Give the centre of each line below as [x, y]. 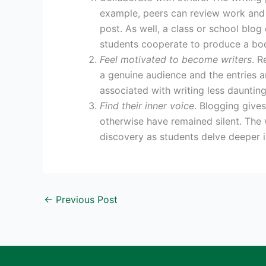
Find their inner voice [147, 106]
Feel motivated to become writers [176, 59]
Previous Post [85, 199]
